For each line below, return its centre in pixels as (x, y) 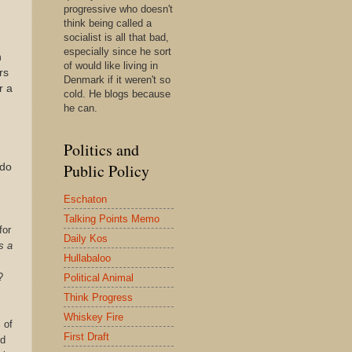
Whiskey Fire (93, 317)
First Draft (86, 336)
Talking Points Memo (112, 218)
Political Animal (99, 277)
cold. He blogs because (117, 94)
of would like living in (111, 66)
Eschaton (85, 199)
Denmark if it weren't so (117, 80)
